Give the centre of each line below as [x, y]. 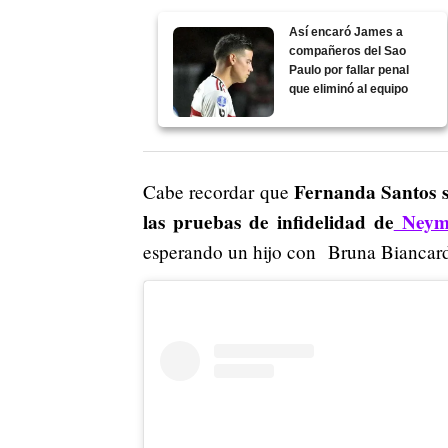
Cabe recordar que [218, 192]
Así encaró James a [346, 32]
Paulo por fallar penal [349, 70]
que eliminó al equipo [349, 89]
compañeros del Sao [348, 51]
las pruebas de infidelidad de [268, 222]
